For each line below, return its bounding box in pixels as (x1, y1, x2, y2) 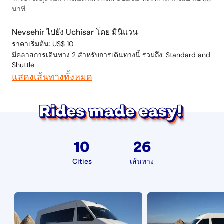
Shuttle (12, 60, 34, 69)
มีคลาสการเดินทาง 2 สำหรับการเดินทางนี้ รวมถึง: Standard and (12, 50, 210, 59)
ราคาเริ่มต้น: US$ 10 (12, 39, 74, 48)
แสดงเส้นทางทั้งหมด (12, 71, 92, 83)
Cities (72, 157, 92, 166)
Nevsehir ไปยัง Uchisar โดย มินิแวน (12, 27, 138, 37)
